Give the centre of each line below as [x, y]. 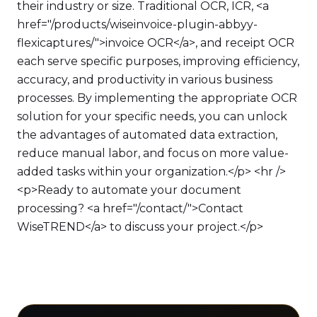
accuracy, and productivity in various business [145, 80]
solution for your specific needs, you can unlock [152, 116]
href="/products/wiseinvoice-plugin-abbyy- [137, 24]
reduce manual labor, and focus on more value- [153, 153]
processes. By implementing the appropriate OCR [157, 98]
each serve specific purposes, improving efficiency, [158, 61]
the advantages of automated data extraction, [147, 135]
